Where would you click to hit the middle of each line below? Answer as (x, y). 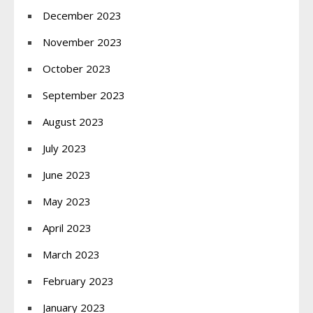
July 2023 (65, 148)
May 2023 (67, 201)
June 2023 (67, 174)
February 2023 (78, 281)
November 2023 (82, 42)
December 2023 (82, 15)
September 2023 (84, 95)
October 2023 (77, 68)
